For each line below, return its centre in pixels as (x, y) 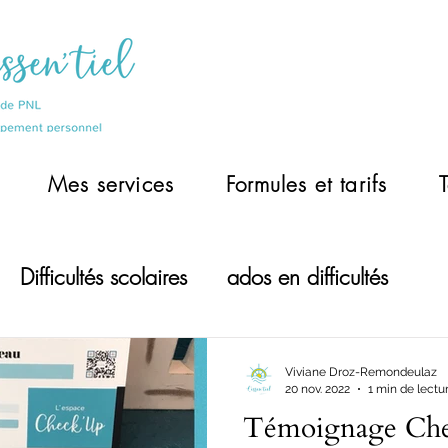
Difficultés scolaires (103, 277)
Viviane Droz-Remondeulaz (361, 372)
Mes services (111, 184)
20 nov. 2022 (317, 388)
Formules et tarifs (306, 184)
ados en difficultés (307, 277)
